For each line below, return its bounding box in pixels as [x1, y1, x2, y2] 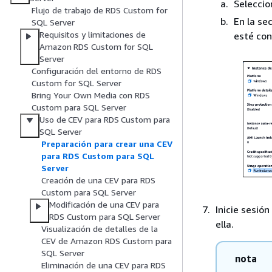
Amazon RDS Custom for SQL [39, 41, 153, 52]
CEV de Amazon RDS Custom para [41, 236, 172, 246]
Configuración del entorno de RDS [32, 66, 161, 76]
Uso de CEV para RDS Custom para [39, 114, 170, 125]
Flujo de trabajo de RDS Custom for [32, 5, 168, 16]
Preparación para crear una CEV [41, 138, 172, 149]
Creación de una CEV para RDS [41, 175, 155, 186]
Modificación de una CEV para [49, 199, 159, 210]
